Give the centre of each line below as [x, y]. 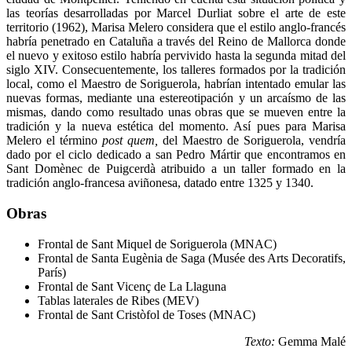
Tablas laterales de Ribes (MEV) [118, 300]
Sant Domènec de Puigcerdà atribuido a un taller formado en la [176, 169]
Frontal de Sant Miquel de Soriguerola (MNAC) [157, 244]
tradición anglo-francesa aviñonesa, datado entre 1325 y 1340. [161, 183]
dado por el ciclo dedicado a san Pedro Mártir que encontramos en [176, 155]
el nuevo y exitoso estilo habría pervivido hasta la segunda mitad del [176, 56]
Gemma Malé [312, 341]
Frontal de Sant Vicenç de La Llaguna [132, 286]
